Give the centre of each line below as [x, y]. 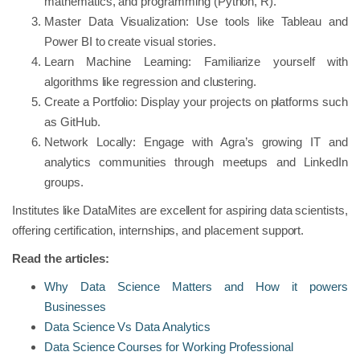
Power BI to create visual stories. [130, 41]
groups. [64, 182]
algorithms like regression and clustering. [151, 81]
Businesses [75, 306]
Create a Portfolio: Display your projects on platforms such [196, 101]
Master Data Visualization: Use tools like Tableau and [196, 21]
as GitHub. [72, 121]
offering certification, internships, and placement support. [158, 230]
